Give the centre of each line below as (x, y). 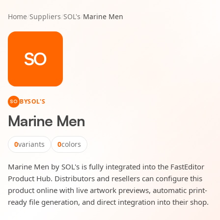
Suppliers (45, 16)
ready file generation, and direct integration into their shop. (108, 202)
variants (31, 144)
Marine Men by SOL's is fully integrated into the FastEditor (106, 166)
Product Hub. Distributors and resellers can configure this (105, 178)
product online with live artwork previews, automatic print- (108, 190)
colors (71, 144)
